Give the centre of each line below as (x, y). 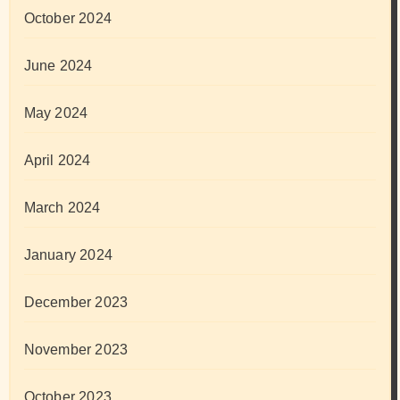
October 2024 (67, 19)
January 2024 (68, 255)
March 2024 (62, 208)
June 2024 (58, 66)
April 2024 (57, 161)
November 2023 (76, 350)
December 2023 (76, 303)
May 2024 (56, 113)
